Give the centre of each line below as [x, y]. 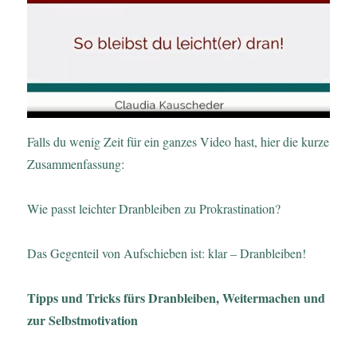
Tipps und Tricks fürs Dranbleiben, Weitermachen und [177, 297]
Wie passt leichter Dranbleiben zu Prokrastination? [154, 208]
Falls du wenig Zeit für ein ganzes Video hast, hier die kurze [178, 141]
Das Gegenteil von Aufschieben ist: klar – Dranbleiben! [167, 253]
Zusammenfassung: [76, 163]
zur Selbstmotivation [83, 320]
